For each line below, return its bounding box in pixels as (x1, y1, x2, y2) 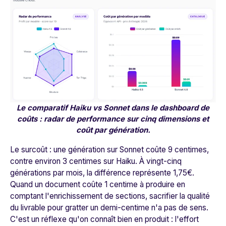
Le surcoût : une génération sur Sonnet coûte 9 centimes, (10, 145, 209, 155)
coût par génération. (76, 125, 150, 135)
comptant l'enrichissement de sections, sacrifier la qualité (10, 191, 210, 201)
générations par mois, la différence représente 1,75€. (10, 168, 194, 178)
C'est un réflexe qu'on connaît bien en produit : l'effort (10, 214, 199, 224)
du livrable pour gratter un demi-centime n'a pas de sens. (10, 203, 208, 213)
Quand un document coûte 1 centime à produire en (10, 180, 185, 190)
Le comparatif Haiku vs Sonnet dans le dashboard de (17, 103, 209, 113)
